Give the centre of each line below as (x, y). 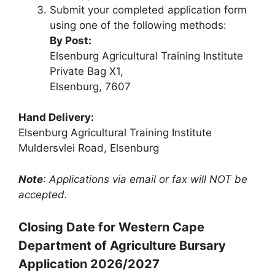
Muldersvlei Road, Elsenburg (89, 148)
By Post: (71, 40)
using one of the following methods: (138, 25)
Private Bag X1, (87, 71)
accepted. (43, 194)
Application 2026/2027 (89, 264)
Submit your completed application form (148, 10)
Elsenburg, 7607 (90, 86)
